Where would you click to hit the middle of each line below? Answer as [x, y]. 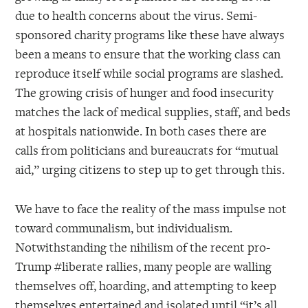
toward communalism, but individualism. [124, 227]
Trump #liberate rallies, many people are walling [144, 266]
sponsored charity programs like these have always [150, 34]
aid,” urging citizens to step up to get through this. [150, 169]
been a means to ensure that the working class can [148, 53]
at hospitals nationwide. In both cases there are [141, 130]
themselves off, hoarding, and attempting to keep [146, 285]
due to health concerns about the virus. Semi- [136, 15]
